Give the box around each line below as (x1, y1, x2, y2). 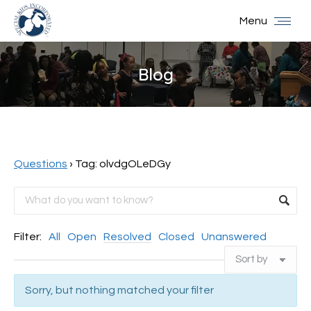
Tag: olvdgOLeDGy (75, 158, 171, 169)
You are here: (155, 89, 222, 100)
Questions (14, 158, 67, 169)
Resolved (103, 231, 151, 242)
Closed (158, 231, 194, 242)
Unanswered (201, 231, 267, 242)
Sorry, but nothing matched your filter (25, 285, 214, 296)
